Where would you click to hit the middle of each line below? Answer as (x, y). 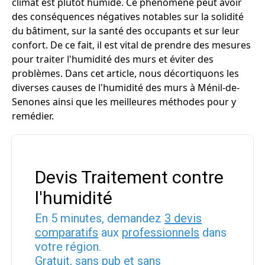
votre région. (68, 247)
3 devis (183, 218)
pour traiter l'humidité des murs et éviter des (113, 59)
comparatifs (67, 232)
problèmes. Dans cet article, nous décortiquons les (125, 73)
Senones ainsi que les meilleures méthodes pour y (124, 102)
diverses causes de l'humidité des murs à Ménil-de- (126, 88)
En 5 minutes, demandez (100, 218)
